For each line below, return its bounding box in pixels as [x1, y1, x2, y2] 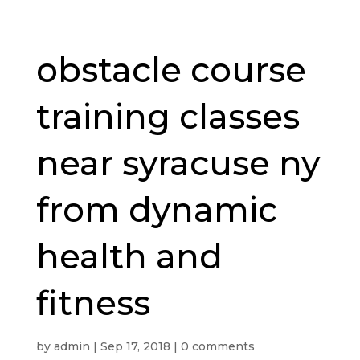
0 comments [180, 339, 255, 354]
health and [35, 235, 223, 277]
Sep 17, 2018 [100, 339, 170, 354]
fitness [35, 282, 150, 324]
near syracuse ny [35, 142, 320, 184]
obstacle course [35, 49, 306, 91]
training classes [35, 96, 300, 137]
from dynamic [35, 189, 277, 231]
